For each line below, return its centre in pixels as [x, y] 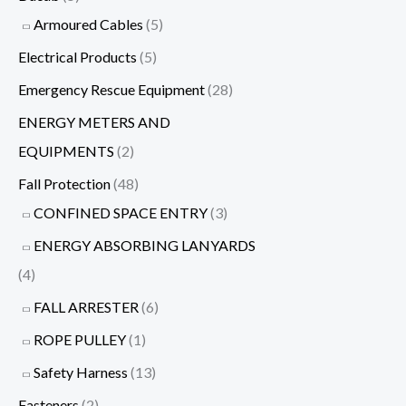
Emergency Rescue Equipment [111, 89]
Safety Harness [81, 372]
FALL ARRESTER [86, 306]
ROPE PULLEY [80, 339]
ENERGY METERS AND [94, 121]
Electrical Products [77, 56]
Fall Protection [64, 183]
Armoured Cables [88, 24]
